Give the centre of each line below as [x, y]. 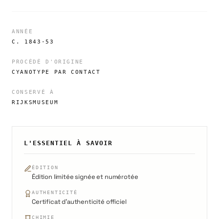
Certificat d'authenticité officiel [79, 201]
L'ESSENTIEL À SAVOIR [68, 143]
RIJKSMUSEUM [35, 102]
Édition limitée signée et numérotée [85, 176]
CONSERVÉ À [33, 92]
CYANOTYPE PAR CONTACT [56, 72]
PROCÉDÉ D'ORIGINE [48, 62]
